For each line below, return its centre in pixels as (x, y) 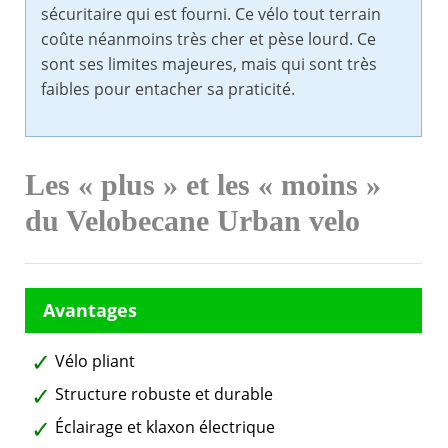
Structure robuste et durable (164, 394)
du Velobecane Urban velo (192, 221)
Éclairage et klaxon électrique (165, 427)
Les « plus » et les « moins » (203, 185)
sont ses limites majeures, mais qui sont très (209, 64)
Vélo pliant (95, 361)
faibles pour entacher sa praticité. (168, 89)
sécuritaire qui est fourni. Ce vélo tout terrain (211, 14)
